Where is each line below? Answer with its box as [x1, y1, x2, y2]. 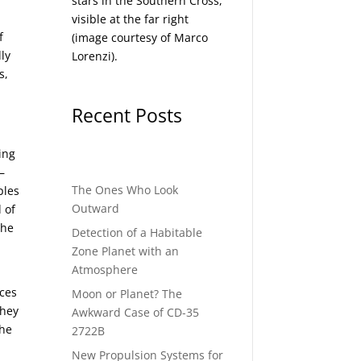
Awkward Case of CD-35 [72, 305, 200, 321]
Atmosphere [72, 262, 139, 278]
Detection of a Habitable [72, 225, 203, 241]
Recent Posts [72, 102, 183, 129]
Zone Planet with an [72, 243, 180, 259]
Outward [72, 201, 120, 217]
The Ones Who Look [72, 182, 179, 198]
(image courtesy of [72, 30, 175, 46]
